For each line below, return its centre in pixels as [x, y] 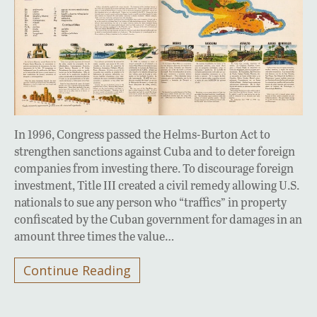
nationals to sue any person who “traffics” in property [150, 202]
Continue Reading [77, 270]
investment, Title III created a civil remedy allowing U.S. [157, 185]
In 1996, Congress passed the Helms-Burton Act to [142, 134]
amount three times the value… [94, 236]
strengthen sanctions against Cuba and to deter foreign [155, 151]
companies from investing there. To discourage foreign [154, 168]
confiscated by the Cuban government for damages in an [158, 219]
